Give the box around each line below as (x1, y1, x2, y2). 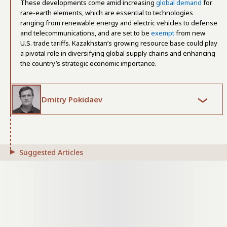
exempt (151, 28, 174, 37)
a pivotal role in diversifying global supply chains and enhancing (20, 49, 215, 58)
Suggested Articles (19, 147, 83, 157)
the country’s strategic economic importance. (20, 59, 157, 68)
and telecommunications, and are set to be (20, 28, 151, 37)
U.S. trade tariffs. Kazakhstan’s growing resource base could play (20, 39, 217, 48)
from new (174, 28, 205, 37)
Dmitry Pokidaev (42, 94, 102, 104)
